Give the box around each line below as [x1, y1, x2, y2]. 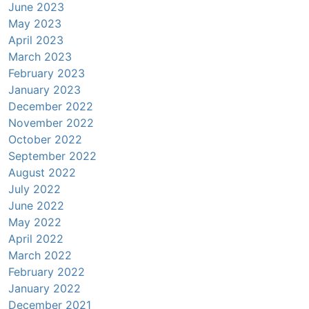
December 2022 [8, 99, 93, 114]
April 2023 [8, 33, 63, 48]
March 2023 [8, 50, 72, 64]
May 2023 [8, 17, 61, 31]
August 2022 [8, 166, 76, 180]
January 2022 [8, 281, 81, 296]
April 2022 [8, 232, 63, 246]
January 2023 [8, 83, 81, 97]
